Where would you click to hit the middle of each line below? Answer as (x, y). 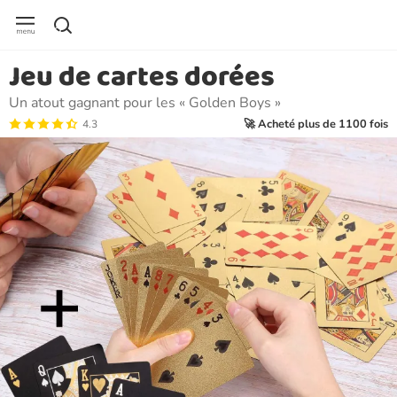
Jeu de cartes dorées (142, 78)
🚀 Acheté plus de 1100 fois (316, 124)
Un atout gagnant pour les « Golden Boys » (145, 103)
